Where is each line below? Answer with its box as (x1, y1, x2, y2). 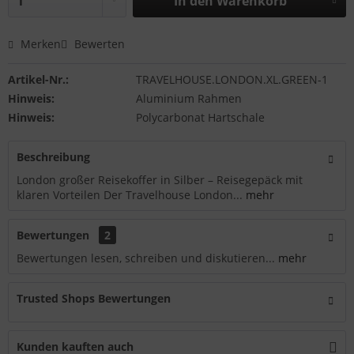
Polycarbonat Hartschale (135, 110, 265, 125)
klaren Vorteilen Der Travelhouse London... (17, 187, 243, 202)
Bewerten (71, 36, 125, 51)
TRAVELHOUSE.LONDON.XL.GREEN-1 (135, 72, 328, 87)
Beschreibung (17, 149, 90, 164)
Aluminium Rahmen (135, 91, 242, 106)
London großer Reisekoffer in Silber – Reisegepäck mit (17, 172, 303, 187)
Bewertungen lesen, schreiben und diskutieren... (17, 250, 275, 265)
